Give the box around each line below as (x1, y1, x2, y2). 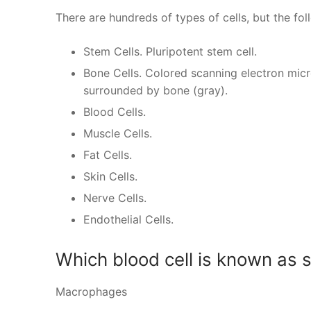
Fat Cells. (83, 147, 132, 162)
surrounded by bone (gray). (83, 83, 228, 97)
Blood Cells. (83, 104, 146, 119)
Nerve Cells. (83, 190, 146, 205)
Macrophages (56, 284, 127, 299)
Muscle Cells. (83, 126, 152, 140)
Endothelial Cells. (83, 212, 174, 226)
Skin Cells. (83, 169, 137, 183)
